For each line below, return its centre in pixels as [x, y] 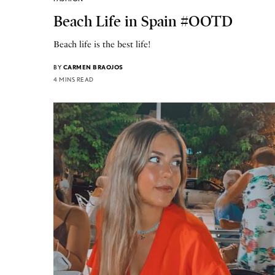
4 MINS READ [74, 79]
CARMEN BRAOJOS [93, 67]
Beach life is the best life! [103, 44]
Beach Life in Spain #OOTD [143, 21]
